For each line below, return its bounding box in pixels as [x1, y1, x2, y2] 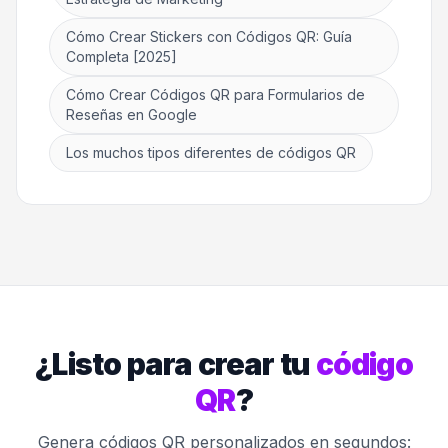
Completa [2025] [66, 48, 177, 66]
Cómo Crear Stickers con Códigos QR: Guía [66, 28, 352, 46]
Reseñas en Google [66, 106, 197, 124]
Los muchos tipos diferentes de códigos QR [66, 144, 356, 162]
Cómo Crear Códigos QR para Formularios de [66, 86, 365, 104]
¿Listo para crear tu [35, 346, 316, 383]
